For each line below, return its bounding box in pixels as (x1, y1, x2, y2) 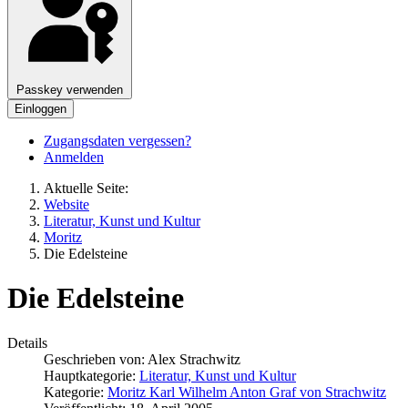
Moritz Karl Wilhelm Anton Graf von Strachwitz (107, 383, 386, 400)
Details (7, 334, 47, 351)
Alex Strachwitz (148, 351, 240, 367)
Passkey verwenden (16, 82, 123, 97)
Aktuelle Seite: (44, 179, 136, 196)
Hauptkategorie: (44, 367, 139, 383)
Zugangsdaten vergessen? (44, 132, 191, 148)
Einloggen (15, 101, 66, 116)
